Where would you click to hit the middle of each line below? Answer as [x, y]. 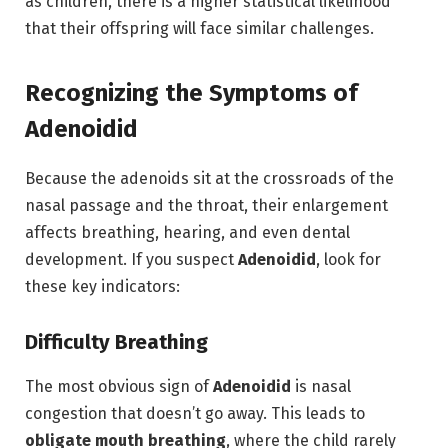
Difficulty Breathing [116, 342]
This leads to [316, 413]
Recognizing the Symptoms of [191, 92]
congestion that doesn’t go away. [146, 413]
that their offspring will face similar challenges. [199, 29]
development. [76, 259]
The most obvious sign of [119, 386]
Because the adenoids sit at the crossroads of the [209, 178]
